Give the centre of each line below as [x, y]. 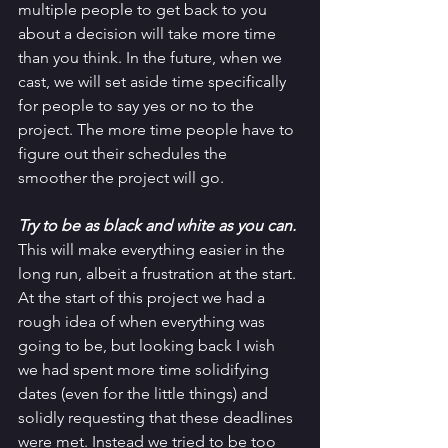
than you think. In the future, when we [152, 58]
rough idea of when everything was [143, 322]
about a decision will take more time [149, 34]
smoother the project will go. [123, 178]
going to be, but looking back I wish [148, 346]
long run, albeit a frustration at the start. [159, 274]
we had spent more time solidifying [145, 370]
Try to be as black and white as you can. [159, 226]
